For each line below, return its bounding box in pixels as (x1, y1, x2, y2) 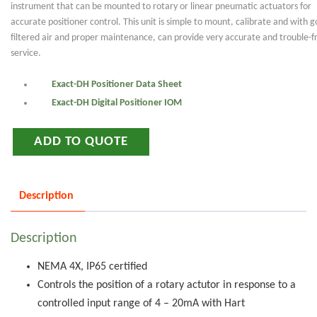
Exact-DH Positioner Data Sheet (51, 79, 182, 90)
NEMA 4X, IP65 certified (37, 261, 147, 273)
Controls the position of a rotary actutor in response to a (37, 279, 296, 292)
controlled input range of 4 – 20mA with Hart (37, 298, 245, 310)
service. (11, 47, 41, 59)
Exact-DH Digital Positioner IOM (51, 97, 182, 108)
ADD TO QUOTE (34, 134, 128, 149)
